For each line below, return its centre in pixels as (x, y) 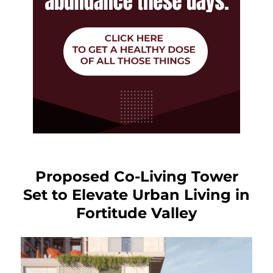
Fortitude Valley (136, 213)
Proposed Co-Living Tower (136, 176)
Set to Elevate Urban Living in (136, 194)
